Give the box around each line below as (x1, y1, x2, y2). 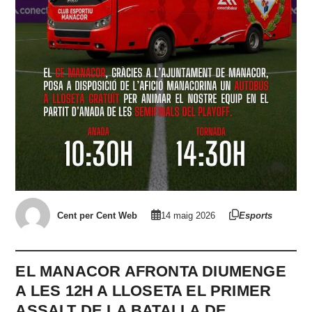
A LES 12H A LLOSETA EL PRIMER (15, 282, 272, 300)
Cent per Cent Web (57, 210, 138, 221)
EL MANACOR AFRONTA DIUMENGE (15, 263, 286, 281)
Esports (239, 210, 273, 221)
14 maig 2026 (161, 210, 216, 221)
